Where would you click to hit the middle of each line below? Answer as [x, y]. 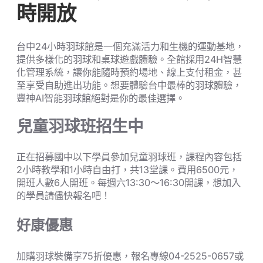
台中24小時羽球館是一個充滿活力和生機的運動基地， [130, 47]
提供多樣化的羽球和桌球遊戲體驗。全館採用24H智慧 [129, 60]
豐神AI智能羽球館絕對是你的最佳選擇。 [101, 98]
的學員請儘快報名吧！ [63, 195]
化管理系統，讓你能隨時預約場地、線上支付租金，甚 [129, 73]
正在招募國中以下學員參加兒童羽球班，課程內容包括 [129, 156]
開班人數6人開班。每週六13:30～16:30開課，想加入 [129, 182]
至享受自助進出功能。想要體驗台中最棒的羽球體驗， [129, 85]
